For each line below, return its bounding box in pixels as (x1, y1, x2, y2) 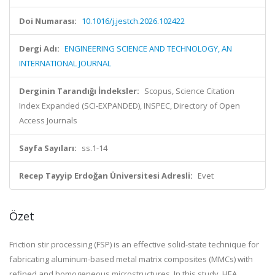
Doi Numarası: (19, 15, 77, 26)
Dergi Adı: (19, 43, 60, 54)
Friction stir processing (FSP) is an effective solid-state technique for (9, 239, 259, 250)
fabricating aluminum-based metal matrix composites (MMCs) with (9, 254, 253, 265)
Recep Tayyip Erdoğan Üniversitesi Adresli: (19, 170, 193, 181)
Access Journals (19, 115, 77, 126)
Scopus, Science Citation (144, 85, 234, 96)
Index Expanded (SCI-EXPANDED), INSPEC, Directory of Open (19, 100, 240, 111)
